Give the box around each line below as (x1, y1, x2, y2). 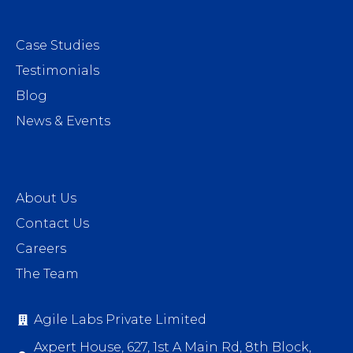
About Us (16, 191, 76, 206)
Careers (16, 241, 66, 257)
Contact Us (16, 216, 89, 232)
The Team (16, 266, 79, 282)
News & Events (16, 113, 110, 129)
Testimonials (16, 63, 99, 79)
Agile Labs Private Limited (33, 312, 206, 328)
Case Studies (16, 38, 99, 54)
